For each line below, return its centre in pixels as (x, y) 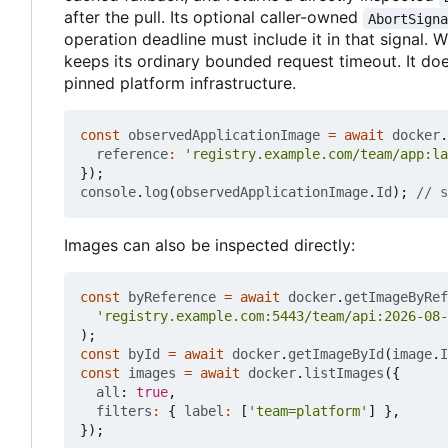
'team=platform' (308, 411)
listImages (344, 373)
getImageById (336, 354)
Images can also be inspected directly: (209, 245)
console (108, 192)
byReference (172, 297)
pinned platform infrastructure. (180, 83)
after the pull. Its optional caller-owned (213, 17)
